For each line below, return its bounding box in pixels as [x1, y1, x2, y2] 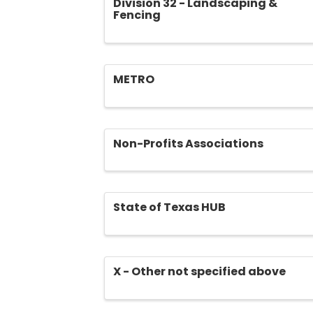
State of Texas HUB [113, 199, 226, 216]
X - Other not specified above [113, 263, 286, 280]
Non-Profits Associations [113, 135, 264, 152]
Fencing [113, 6, 161, 23]
